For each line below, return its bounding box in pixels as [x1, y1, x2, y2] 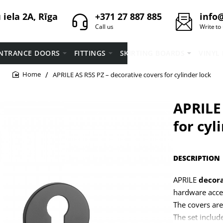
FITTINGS [74, 48, 106, 58]
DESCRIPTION [173, 153, 220, 163]
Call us [95, 22, 113, 31]
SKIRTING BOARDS [119, 48, 185, 58]
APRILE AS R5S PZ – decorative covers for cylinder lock [52, 70, 211, 79]
